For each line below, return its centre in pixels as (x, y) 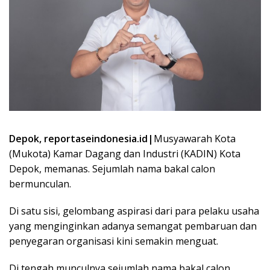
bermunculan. (40, 184)
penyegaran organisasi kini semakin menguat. (114, 241)
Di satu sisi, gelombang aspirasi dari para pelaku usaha (134, 211)
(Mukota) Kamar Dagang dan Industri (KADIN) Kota (125, 154)
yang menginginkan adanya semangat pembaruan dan (133, 226)
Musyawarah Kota (195, 139)
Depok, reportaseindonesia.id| (81, 139)
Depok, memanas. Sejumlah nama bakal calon (112, 169)
